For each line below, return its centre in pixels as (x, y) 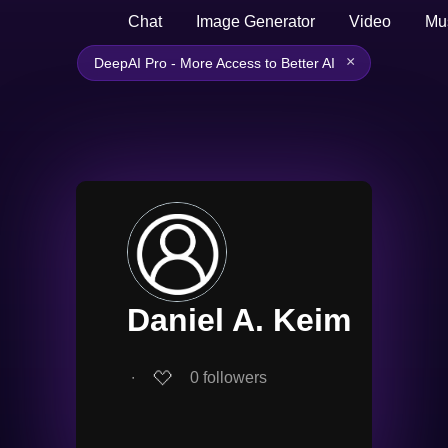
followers (235, 377)
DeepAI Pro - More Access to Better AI (214, 63)
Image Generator (255, 21)
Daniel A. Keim (239, 320)
